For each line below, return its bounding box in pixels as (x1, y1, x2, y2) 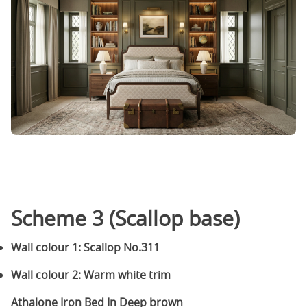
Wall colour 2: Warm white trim (11, 267, 173, 282)
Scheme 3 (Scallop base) (11, 204, 240, 232)
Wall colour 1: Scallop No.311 (11, 239, 160, 255)
